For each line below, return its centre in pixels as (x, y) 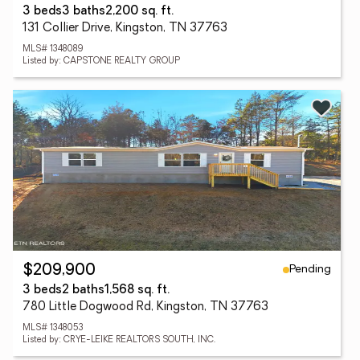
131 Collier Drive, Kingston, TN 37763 (125, 29)
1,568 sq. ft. (137, 290)
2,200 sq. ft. (139, 12)
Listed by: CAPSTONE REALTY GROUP (101, 61)
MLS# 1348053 (53, 328)
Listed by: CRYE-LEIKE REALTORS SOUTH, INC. (119, 340)
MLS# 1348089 (53, 49)
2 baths (83, 290)
